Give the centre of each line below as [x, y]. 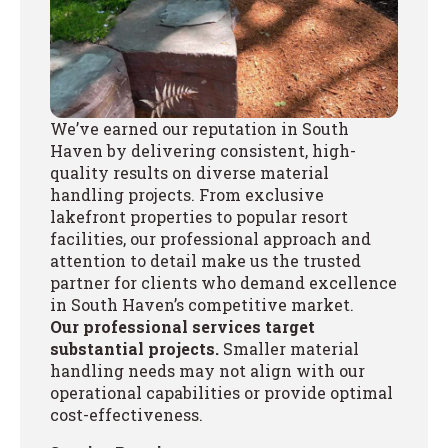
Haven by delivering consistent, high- [203, 150]
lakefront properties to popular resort [199, 216]
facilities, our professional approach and [210, 238]
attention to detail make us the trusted [205, 260]
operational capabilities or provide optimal [221, 392]
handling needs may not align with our [207, 370]
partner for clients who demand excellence [223, 282]
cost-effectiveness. [126, 414]
